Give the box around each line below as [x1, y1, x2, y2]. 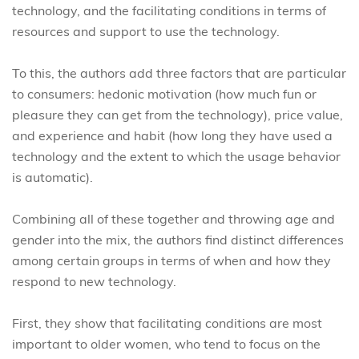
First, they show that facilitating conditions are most [12, 315, 322, 331]
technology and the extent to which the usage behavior [12, 148, 341, 164]
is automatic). [12, 169, 93, 185]
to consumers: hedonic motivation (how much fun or [12, 86, 317, 102]
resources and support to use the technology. [12, 23, 280, 39]
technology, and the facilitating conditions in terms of [12, 2, 326, 18]
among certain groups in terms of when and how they [12, 252, 331, 268]
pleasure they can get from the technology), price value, [12, 107, 343, 123]
